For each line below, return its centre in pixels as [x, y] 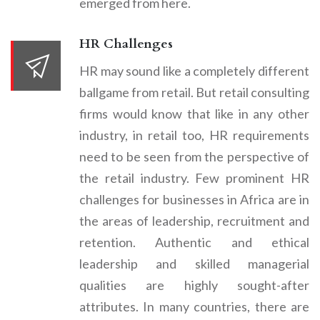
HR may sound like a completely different [194, 70]
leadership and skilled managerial [194, 263]
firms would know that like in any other [194, 113]
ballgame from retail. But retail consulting [194, 92]
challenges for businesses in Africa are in [194, 199]
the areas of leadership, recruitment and [194, 220]
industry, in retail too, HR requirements [194, 135]
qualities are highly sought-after [194, 285]
